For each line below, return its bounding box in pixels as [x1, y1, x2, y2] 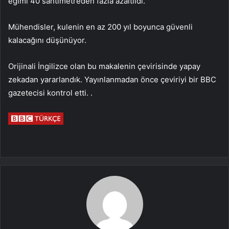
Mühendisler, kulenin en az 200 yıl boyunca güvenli [8, 22, 193, 32]
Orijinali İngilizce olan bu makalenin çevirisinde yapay [8, 61, 200, 72]
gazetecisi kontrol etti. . [8, 88, 93, 98]
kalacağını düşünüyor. [8, 35, 86, 45]
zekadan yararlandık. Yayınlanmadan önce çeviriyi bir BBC [8, 75, 216, 85]
